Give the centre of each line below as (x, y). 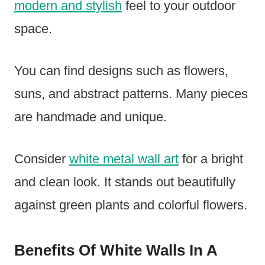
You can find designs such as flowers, (121, 70)
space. (33, 28)
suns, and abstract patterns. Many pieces (131, 93)
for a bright (211, 159)
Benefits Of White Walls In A (116, 250)
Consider (42, 159)
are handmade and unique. (91, 117)
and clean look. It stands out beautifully (125, 182)
